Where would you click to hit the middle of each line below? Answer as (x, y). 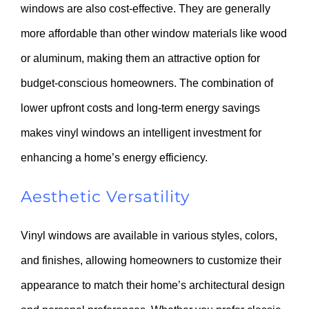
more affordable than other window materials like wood (154, 33)
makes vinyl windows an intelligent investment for (141, 132)
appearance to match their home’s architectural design (153, 285)
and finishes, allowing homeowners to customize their (151, 260)
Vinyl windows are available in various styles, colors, (149, 235)
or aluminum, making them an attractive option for (140, 58)
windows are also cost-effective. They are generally (146, 8)
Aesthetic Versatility (105, 197)
